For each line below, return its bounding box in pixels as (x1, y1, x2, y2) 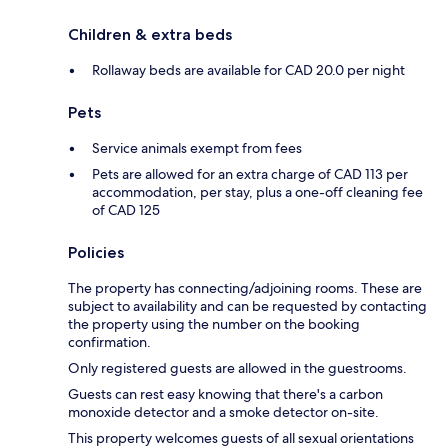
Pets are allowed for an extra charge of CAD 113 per (92, 165, 408, 184)
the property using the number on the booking (68, 315, 360, 334)
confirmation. (68, 333, 151, 352)
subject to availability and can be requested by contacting (68, 297, 427, 316)
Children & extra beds (68, 25, 232, 45)
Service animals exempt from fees (92, 139, 302, 158)
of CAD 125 (92, 201, 160, 220)
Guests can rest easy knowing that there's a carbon (68, 385, 383, 404)
